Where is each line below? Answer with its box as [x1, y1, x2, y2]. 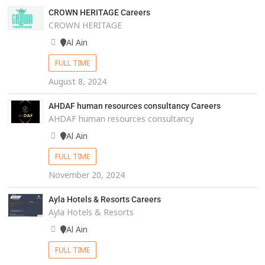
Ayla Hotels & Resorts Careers [48, 195, 161, 205]
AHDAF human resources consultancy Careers [48, 101, 221, 111]
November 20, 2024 [48, 169, 125, 181]
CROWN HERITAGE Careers [48, 8, 150, 18]
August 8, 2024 [48, 76, 106, 88]
